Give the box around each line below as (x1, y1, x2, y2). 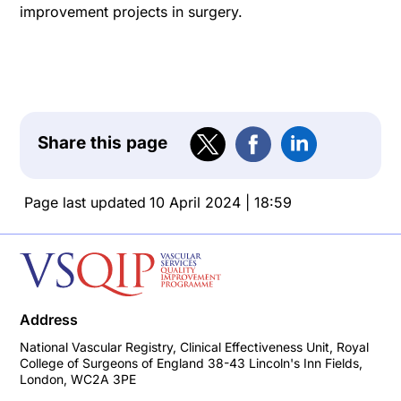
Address (20, 311, 79, 329)
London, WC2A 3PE (20, 371, 137, 388)
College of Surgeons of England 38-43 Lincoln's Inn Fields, (20, 355, 363, 371)
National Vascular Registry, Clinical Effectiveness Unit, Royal (20, 339, 370, 355)
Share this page (38, 132, 168, 153)
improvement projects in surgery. (20, 3, 243, 21)
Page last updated (23, 192, 146, 211)
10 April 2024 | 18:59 (149, 192, 292, 211)
